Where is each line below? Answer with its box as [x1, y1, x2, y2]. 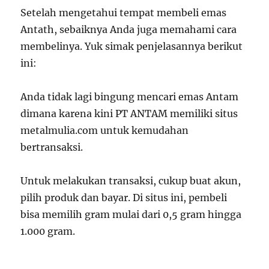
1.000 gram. [20, 225, 76, 237]
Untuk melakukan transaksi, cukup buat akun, [20, 175, 241, 187]
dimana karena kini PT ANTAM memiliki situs [20, 107, 238, 119]
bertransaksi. [20, 141, 83, 153]
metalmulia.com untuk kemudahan [20, 124, 189, 136]
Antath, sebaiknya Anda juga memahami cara [20, 23, 237, 35]
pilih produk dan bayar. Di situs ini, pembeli [20, 192, 228, 204]
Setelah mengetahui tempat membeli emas [20, 7, 227, 19]
